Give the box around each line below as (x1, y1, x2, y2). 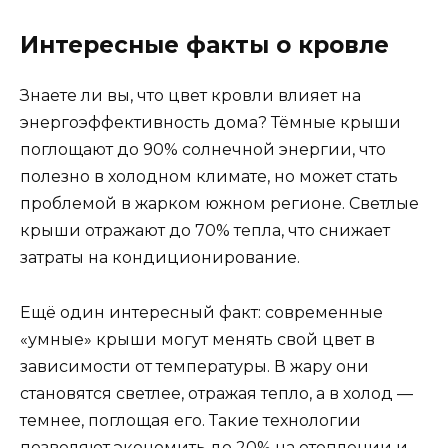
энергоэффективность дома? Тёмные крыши (20, 113, 401, 133)
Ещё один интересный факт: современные (20, 302, 383, 322)
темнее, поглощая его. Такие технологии (20, 410, 361, 430)
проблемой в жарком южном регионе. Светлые (20, 194, 419, 214)
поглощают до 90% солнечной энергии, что (20, 140, 386, 160)
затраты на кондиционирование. (20, 248, 300, 268)
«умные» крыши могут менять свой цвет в (20, 329, 375, 349)
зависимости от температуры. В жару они (20, 356, 369, 376)
